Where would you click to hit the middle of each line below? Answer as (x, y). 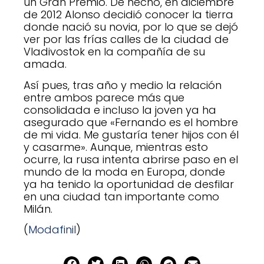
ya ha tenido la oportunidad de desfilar (129, 184)
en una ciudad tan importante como (121, 196)
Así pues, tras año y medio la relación (123, 85)
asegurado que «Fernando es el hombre (131, 122)
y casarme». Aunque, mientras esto (116, 147)
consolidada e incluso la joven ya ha (120, 110)
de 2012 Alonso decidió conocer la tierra (128, 15)
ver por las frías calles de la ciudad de (126, 39)
